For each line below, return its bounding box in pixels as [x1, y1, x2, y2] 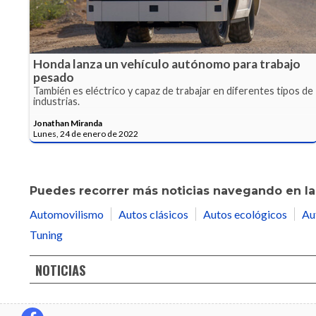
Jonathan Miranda [33, 118, 102, 129]
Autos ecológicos [203, 207, 287, 221]
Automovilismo [30, 207, 104, 221]
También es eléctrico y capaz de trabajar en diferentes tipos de [33, 85, 313, 97]
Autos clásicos [119, 207, 188, 221]
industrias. [33, 95, 80, 108]
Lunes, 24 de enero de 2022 [33, 128, 138, 140]
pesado [33, 70, 74, 85]
